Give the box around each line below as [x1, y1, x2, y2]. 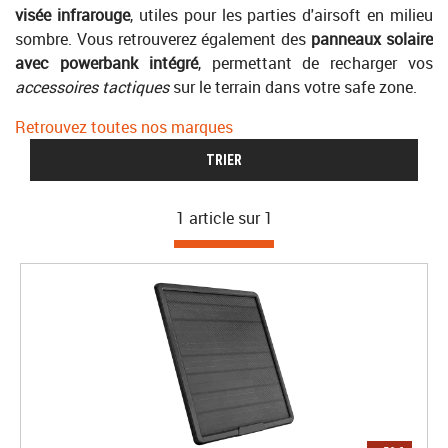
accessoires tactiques [15, 76, 169, 98]
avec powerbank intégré [15, 52, 198, 74]
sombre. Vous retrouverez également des [15, 28, 312, 50]
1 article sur [175, 207, 260, 229]
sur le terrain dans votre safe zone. [169, 76, 417, 98]
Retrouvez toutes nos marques [15, 116, 233, 138]
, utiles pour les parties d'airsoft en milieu [129, 4, 433, 26]
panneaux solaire [311, 28, 434, 50]
